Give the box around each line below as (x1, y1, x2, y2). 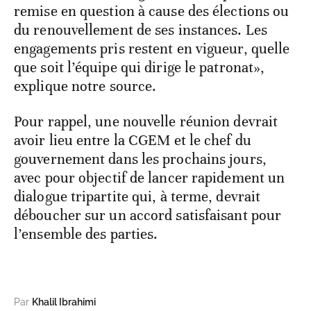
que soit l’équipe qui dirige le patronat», (14, 58, 265, 77)
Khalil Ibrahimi (32, 296, 96, 308)
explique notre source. (14, 77, 157, 96)
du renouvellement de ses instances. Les (14, 21, 267, 40)
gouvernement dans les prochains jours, (14, 150, 267, 169)
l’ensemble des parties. (14, 225, 158, 244)
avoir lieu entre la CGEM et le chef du (14, 131, 251, 150)
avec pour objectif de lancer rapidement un (14, 169, 285, 187)
